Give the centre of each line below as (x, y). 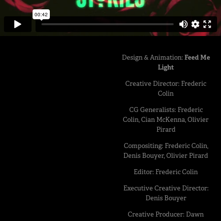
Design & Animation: (153, 57)
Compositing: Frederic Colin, (166, 146)
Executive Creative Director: (166, 188)
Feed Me (197, 57)
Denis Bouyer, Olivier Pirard (166, 156)
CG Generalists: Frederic (166, 110)
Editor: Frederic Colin (166, 172)
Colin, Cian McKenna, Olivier (166, 120)
